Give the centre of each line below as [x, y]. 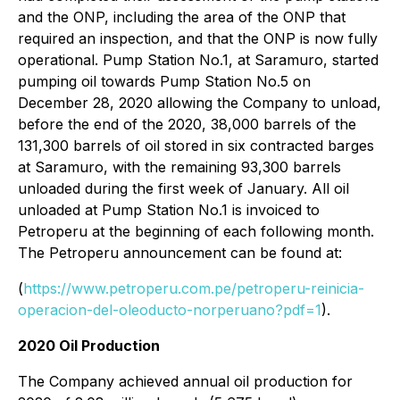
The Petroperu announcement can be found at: [180, 253]
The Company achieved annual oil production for [185, 381]
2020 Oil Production [89, 346]
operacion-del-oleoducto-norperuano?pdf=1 [170, 310]
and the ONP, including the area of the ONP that [182, 17]
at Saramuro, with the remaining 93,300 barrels [179, 167]
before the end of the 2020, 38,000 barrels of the [187, 124]
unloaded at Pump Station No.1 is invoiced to [169, 210]
